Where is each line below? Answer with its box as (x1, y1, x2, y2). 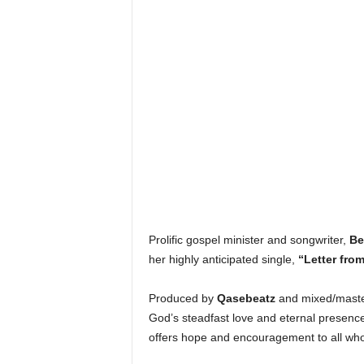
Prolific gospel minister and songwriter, (148, 233, 349, 246)
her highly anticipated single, (148, 253, 298, 266)
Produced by (148, 292, 217, 305)
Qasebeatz (216, 292, 275, 305)
